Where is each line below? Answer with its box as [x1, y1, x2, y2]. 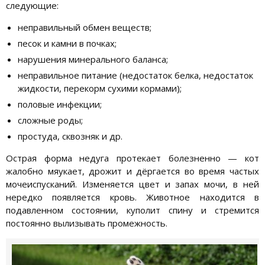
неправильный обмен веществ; [18, 21, 151, 34]
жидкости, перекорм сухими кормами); [18, 82, 182, 95]
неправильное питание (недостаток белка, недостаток [18, 69, 253, 82]
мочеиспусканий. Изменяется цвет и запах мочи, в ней [6, 178, 259, 190]
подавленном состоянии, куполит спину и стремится [6, 204, 259, 216]
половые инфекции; [18, 98, 102, 111]
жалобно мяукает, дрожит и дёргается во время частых [6, 165, 259, 177]
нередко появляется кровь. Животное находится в [6, 191, 259, 203]
